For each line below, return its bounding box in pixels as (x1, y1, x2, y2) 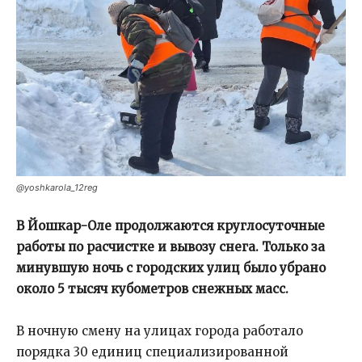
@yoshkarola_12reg (16, 182, 98, 193)
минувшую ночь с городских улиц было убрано (16, 260, 326, 276)
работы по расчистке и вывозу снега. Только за (16, 239, 325, 255)
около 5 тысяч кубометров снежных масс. (16, 281, 288, 297)
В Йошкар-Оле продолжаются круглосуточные (16, 218, 325, 234)
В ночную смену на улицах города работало (16, 323, 303, 339)
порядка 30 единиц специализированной (16, 344, 288, 360)
